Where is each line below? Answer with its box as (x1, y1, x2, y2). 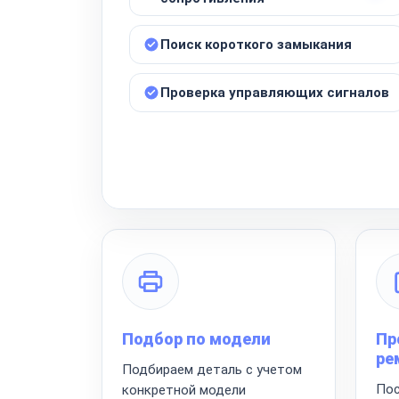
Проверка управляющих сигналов (160, 84, 389, 101)
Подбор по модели (122, 329, 271, 348)
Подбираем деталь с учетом (122, 361, 302, 378)
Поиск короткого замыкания (160, 36, 352, 53)
